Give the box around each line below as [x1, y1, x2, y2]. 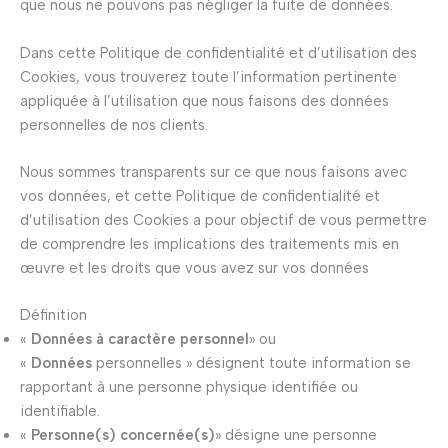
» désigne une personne [215, 426, 377, 445]
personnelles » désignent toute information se [92, 354, 411, 373]
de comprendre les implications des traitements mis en [20, 235, 399, 254]
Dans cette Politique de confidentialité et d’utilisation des [20, 43, 417, 62]
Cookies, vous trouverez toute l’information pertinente [20, 67, 397, 86]
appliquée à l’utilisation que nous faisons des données [20, 91, 389, 110]
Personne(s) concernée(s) [31, 426, 215, 445]
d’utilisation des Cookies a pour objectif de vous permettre [20, 211, 427, 230]
